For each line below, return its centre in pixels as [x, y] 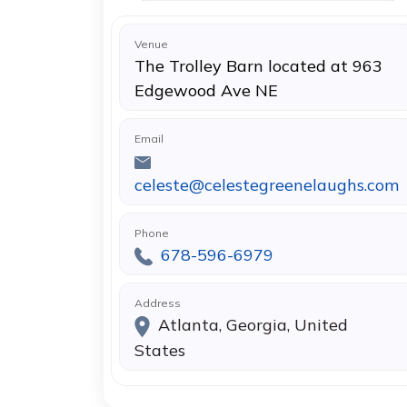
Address [158, 303]
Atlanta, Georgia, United [251, 325]
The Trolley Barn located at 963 [258, 66]
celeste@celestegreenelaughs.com [267, 185]
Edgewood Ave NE [206, 90]
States [160, 350]
